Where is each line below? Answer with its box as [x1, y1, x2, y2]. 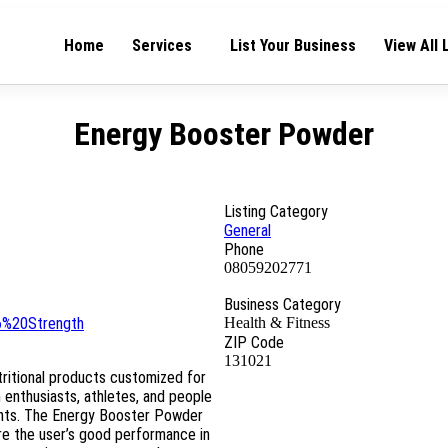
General [224, 221, 271, 240]
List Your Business [230, 36, 356, 55]
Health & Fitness [224, 314, 330, 331]
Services [132, 36, 192, 55]
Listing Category [224, 202, 328, 221]
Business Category [224, 295, 341, 314]
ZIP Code [224, 333, 284, 352]
